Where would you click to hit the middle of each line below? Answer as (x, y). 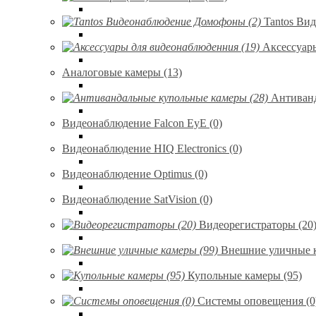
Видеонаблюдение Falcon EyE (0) (142, 123)
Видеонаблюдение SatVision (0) (137, 199)
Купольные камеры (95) (245, 275)
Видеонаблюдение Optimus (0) (135, 174)
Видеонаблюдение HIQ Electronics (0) (152, 148)
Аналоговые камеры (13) (122, 72)
